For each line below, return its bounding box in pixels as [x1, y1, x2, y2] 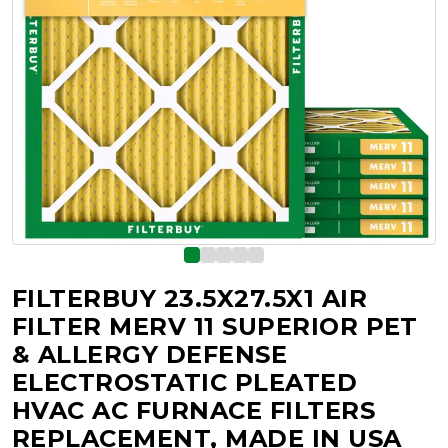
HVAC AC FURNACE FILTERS [12, 396, 376, 425]
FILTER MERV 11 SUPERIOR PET [12, 312, 418, 341]
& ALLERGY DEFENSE [12, 340, 288, 369]
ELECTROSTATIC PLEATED [12, 368, 358, 397]
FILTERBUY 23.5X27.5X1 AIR [12, 284, 368, 313]
